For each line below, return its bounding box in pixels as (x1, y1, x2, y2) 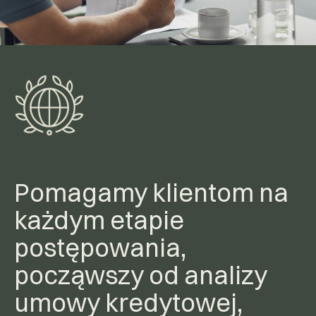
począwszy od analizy (14, 259, 267, 291)
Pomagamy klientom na (14, 176, 288, 208)
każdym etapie (14, 204, 184, 236)
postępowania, (14, 231, 186, 263)
